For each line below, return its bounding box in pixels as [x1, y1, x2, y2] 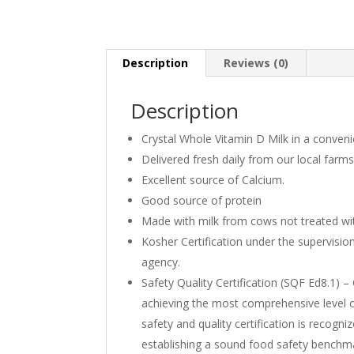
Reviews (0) [224, 55, 289, 70]
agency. [141, 254, 181, 269]
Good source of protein [141, 192, 262, 208]
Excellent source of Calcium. [141, 171, 285, 187]
